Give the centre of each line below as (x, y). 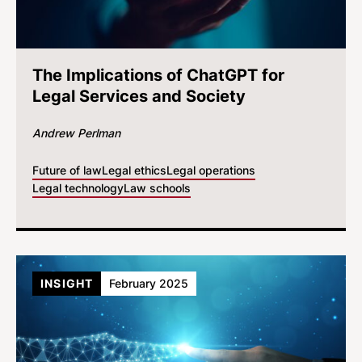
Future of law (67, 170)
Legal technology (78, 188)
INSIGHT (67, 283)
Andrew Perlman (76, 133)
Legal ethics (134, 170)
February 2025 (149, 283)
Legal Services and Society (139, 96)
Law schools (157, 188)
